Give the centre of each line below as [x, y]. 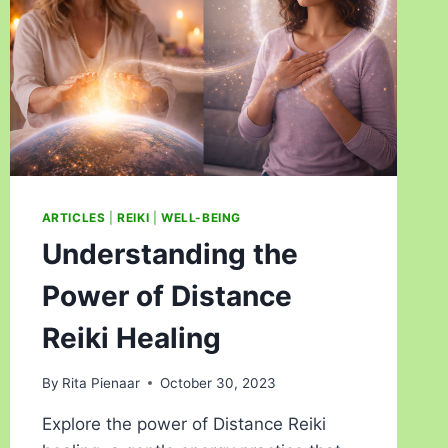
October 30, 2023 [217, 382]
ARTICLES [73, 218]
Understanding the [169, 254]
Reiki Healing [131, 338]
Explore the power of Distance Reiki [183, 423]
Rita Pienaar [100, 382]
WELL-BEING [201, 218]
